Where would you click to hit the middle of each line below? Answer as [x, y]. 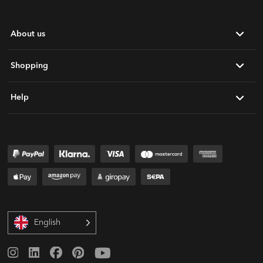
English [48, 222]
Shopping [30, 65]
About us [28, 34]
